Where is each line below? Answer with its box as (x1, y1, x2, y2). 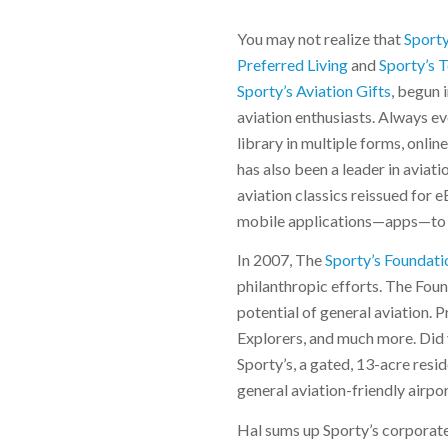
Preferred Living (236, 54, 348, 74)
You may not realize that (236, 28, 404, 48)
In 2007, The (236, 250, 325, 270)
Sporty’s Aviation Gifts (236, 80, 391, 100)
